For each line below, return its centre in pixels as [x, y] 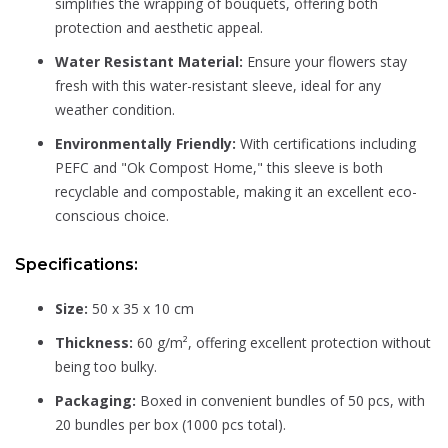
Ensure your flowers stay [325, 62]
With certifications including [326, 144]
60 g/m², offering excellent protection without [282, 343]
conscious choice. [112, 216]
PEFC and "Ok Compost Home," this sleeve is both [219, 168]
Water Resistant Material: [149, 62]
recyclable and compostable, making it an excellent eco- [236, 192]
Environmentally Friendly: [145, 144]
